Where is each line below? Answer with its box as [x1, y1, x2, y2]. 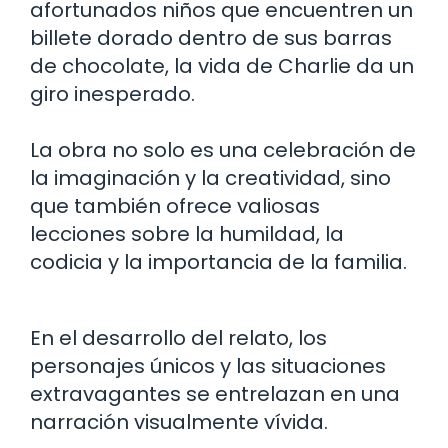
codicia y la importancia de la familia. [30, 247, 407, 276]
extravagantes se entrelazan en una [30, 379, 400, 408]
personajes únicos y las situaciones [30, 351, 386, 380]
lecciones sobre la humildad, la [30, 219, 344, 248]
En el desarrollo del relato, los [30, 323, 327, 352]
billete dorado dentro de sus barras [30, 23, 392, 52]
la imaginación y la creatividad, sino [30, 163, 391, 192]
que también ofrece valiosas [30, 191, 320, 220]
